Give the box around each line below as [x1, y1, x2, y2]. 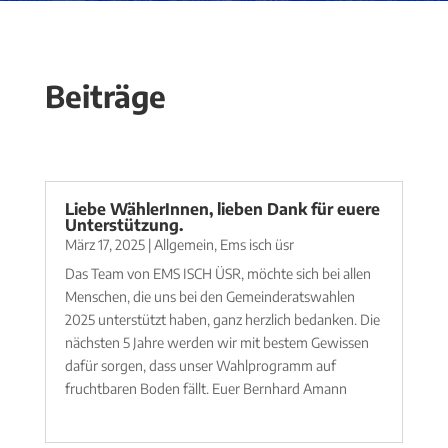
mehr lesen [64, 403, 131, 420]
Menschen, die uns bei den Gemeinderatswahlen [64, 288, 355, 305]
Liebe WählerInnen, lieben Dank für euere [64, 199, 380, 219]
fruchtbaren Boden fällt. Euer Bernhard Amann [64, 380, 347, 397]
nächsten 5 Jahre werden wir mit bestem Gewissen [64, 334, 369, 351]
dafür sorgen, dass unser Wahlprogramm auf [64, 357, 336, 374]
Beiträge [44, 77, 166, 115]
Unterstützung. [64, 215, 183, 235]
